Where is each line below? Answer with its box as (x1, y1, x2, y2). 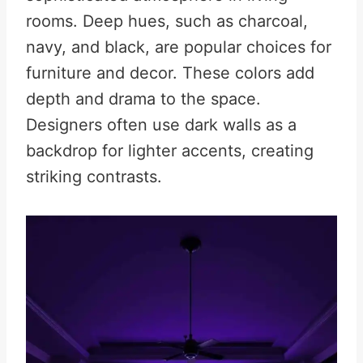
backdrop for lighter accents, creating (26, 141, 314, 160)
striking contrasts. (26, 167, 162, 186)
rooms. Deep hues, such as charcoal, (26, 11, 308, 31)
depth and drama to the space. (26, 89, 261, 109)
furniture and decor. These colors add (26, 63, 314, 83)
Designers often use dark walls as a (26, 115, 297, 135)
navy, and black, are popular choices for (26, 37, 331, 57)
